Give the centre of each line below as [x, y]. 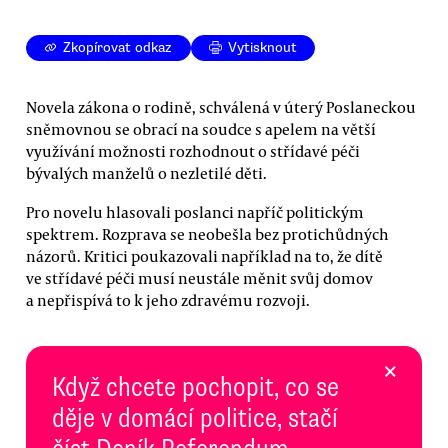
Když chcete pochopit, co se [195, 386]
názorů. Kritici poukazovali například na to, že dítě [204, 255]
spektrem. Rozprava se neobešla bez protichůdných [207, 233]
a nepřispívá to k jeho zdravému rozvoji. [168, 299]
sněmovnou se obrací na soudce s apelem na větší [201, 128]
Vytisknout [263, 48]
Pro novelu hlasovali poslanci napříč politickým [195, 211]
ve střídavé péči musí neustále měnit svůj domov [199, 277]
